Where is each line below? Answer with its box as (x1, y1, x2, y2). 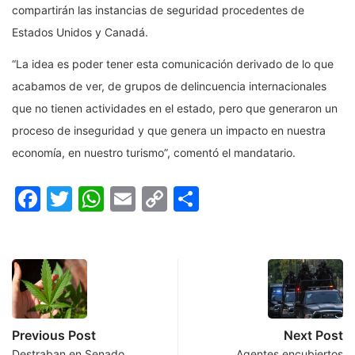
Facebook (40, 183, 158, 215)
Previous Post (12, 327, 96, 344)
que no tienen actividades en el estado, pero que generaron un (12, 101, 338, 116)
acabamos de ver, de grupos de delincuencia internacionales (12, 79, 326, 94)
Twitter (72, 183, 158, 215)
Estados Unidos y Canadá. (12, 25, 148, 40)
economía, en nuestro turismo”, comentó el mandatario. (12, 146, 296, 160)
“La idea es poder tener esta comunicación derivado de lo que (12, 57, 334, 71)
